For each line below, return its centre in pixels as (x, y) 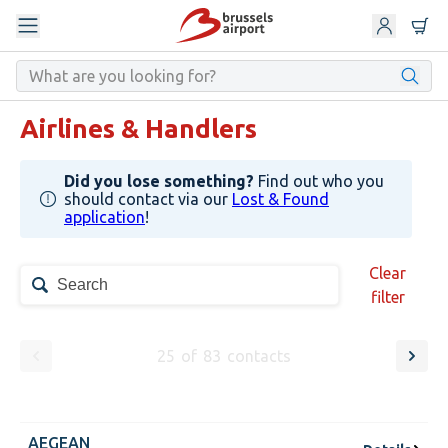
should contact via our (148, 199)
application (104, 217)
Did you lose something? (161, 181)
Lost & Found (280, 199)
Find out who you (321, 181)
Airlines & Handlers (138, 128)
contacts (259, 356)
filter (387, 297)
